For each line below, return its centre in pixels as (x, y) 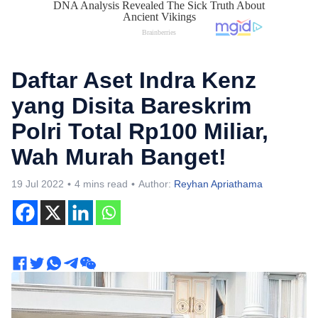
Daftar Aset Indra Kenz (134, 80)
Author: (156, 184)
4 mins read (101, 184)
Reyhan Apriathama (218, 184)
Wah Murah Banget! (119, 157)
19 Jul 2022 (38, 184)
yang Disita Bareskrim (131, 106)
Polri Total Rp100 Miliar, (140, 131)
